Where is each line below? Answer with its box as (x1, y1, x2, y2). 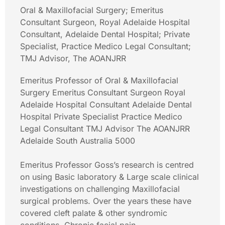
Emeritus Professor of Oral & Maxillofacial (20, 75, 178, 85)
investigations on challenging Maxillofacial (20, 184, 180, 194)
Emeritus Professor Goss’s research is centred (20, 160, 194, 170)
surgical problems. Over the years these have (20, 196, 191, 206)
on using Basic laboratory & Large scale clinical (20, 172, 199, 182)
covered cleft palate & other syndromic (20, 208, 167, 218)
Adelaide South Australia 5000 (20, 136, 135, 146)
